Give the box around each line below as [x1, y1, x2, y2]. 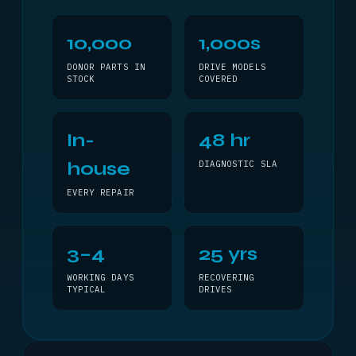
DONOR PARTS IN [67, 61, 145, 72]
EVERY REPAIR [67, 187, 134, 198]
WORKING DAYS [67, 272, 134, 283]
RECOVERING [199, 272, 255, 283]
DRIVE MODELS [199, 61, 266, 72]
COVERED [199, 73, 238, 84]
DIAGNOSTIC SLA [199, 158, 277, 169]
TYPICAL [67, 284, 106, 295]
